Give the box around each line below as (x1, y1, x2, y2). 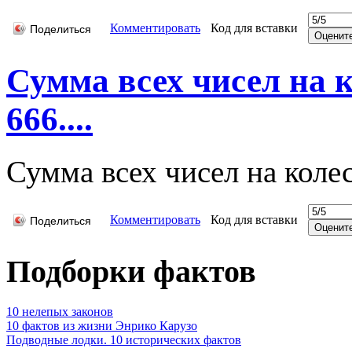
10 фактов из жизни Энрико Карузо (6, 318, 197, 332)
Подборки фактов (6, 254, 256, 290)
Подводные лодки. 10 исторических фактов (6, 332, 241, 346)
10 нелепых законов (6, 304, 113, 318)
